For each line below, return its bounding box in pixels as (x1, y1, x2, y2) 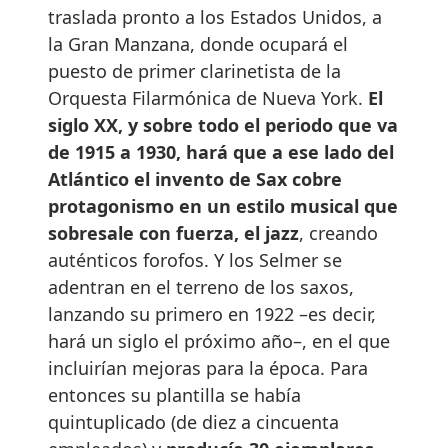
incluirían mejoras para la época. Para (48, 355, 368, 380)
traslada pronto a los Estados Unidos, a (48, 4, 382, 29)
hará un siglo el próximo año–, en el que (48, 328, 390, 353)
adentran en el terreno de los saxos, (48, 274, 354, 299)
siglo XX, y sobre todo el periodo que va (48, 112, 398, 137)
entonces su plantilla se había (48, 382, 301, 407)
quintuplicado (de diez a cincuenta (48, 409, 339, 434)
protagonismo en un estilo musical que (48, 193, 398, 218)
